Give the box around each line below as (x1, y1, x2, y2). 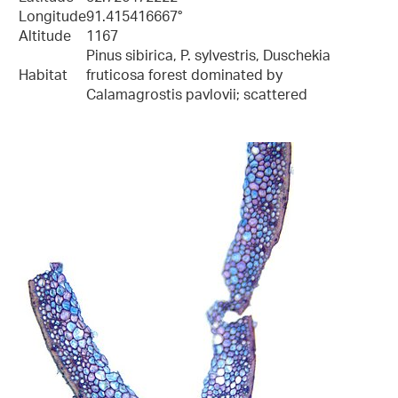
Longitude (19, 4, 86, 33)
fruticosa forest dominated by (86, 62, 283, 92)
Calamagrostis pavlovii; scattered (86, 82, 307, 111)
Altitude (19, 23, 71, 52)
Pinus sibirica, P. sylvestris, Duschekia (86, 43, 330, 72)
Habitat (19, 62, 68, 92)
